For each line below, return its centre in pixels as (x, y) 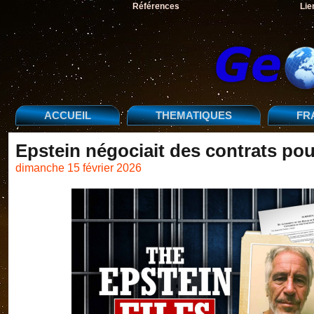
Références (156, 6)
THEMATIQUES (194, 115)
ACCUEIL (68, 115)
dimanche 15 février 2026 (78, 168)
